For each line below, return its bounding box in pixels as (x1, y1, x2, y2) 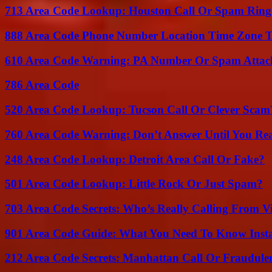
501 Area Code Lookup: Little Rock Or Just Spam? (5, 177, 263, 191)
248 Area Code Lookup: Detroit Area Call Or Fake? (5, 152, 265, 166)
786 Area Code (5, 78, 79, 92)
